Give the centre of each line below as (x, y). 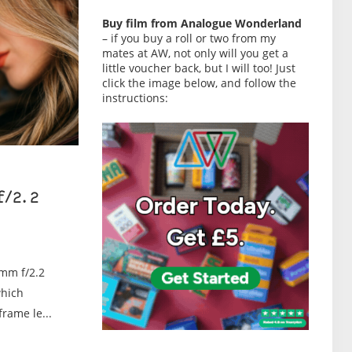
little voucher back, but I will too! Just (198, 68)
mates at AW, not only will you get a (195, 53)
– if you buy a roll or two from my (189, 38)
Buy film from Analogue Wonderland (202, 23)
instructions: (135, 98)
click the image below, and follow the (199, 83)
